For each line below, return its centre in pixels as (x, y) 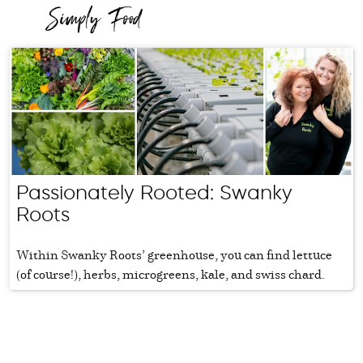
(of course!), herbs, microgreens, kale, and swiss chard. (171, 273)
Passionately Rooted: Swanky (154, 192)
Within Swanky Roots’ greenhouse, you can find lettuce (174, 254)
